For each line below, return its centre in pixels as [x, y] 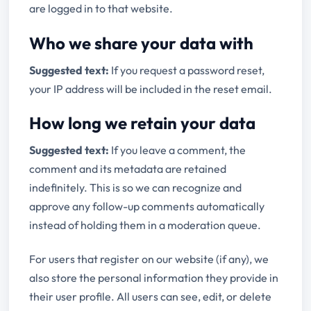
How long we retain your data [143, 123]
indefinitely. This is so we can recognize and [136, 188]
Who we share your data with [142, 43]
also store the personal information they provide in [154, 277]
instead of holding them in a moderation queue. [145, 225]
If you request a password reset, [188, 70]
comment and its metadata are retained [128, 169]
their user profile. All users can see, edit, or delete [151, 296]
